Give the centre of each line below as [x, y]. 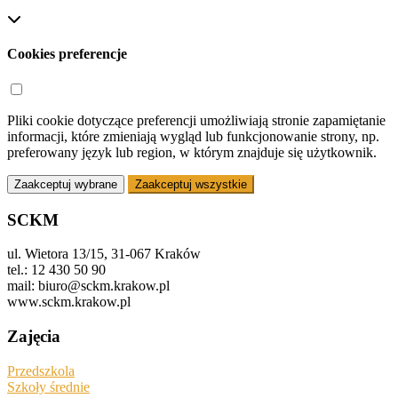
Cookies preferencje [67, 53]
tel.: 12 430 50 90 [56, 270]
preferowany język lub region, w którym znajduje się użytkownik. [192, 153]
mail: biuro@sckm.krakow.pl [88, 286]
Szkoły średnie [48, 386]
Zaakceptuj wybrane [66, 185]
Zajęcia [34, 337]
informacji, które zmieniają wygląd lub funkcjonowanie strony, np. [193, 137]
